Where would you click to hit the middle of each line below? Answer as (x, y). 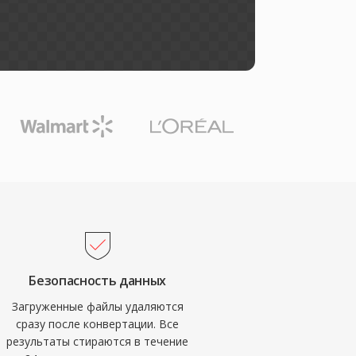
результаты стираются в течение (98, 341)
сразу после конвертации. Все (98, 324)
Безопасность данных (98, 281)
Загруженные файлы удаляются (97, 306)
